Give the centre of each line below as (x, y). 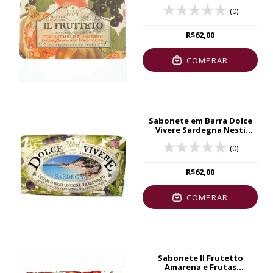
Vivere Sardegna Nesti (200, 130)
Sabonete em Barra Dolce (200, 121)
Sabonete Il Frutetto (200, 258)
